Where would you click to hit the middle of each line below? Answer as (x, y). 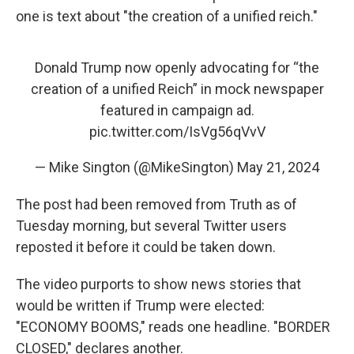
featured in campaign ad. (177, 110)
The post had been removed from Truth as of (156, 204)
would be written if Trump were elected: (140, 305)
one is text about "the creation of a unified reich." (167, 16)
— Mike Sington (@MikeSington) (136, 167)
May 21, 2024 (278, 167)
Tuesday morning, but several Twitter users (151, 226)
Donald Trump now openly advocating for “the (177, 68)
